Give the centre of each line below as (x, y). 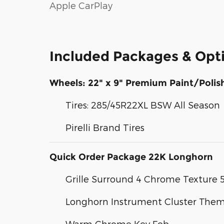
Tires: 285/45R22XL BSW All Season (143, 105)
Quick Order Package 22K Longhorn (131, 157)
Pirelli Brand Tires (105, 127)
